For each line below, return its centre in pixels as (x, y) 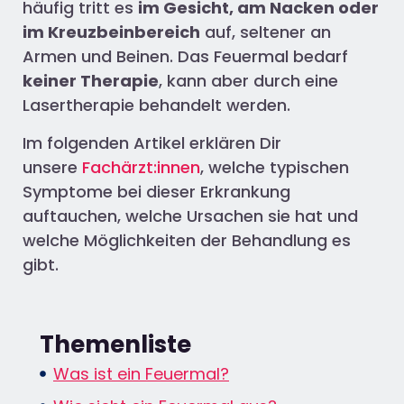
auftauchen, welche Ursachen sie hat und (190, 216)
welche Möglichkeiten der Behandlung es (187, 240)
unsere (52, 167)
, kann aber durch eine (248, 81)
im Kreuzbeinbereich (111, 32)
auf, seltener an (266, 32)
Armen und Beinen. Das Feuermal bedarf (185, 57)
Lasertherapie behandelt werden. (156, 106)
